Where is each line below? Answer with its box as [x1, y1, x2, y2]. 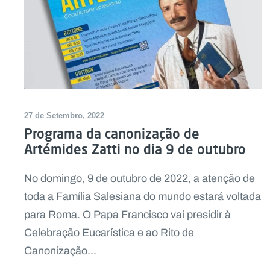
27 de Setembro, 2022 [24, 110, 104, 120]
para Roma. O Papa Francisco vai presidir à [24, 206, 231, 222]
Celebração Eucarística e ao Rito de [24, 224, 194, 240]
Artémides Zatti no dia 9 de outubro [24, 140, 246, 157]
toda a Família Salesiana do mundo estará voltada [24, 188, 261, 204]
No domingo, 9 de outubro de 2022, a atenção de [24, 170, 255, 186]
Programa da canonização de [24, 125, 199, 142]
